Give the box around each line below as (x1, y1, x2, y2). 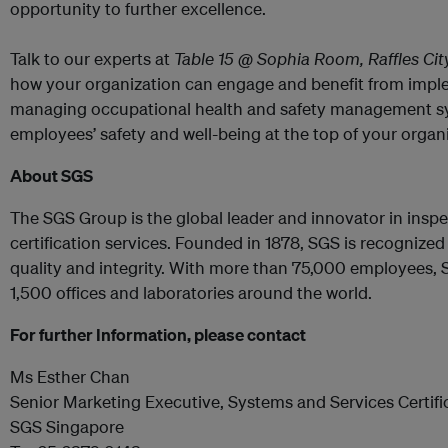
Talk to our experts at (10, 48, 174, 69)
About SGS (10, 165, 93, 186)
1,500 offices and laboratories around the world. (10, 282, 372, 303)
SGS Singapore (10, 416, 124, 437)
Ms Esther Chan (10, 366, 130, 387)
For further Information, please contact (10, 324, 306, 345)
